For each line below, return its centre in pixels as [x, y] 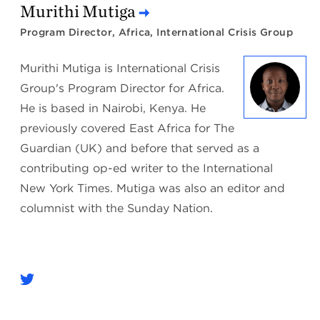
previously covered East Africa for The [127, 129]
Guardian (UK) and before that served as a [140, 149]
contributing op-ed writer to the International [147, 169]
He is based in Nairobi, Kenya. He [113, 109]
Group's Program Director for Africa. [122, 89]
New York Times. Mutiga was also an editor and [153, 189]
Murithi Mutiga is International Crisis [120, 69]
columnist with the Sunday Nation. [117, 209]
